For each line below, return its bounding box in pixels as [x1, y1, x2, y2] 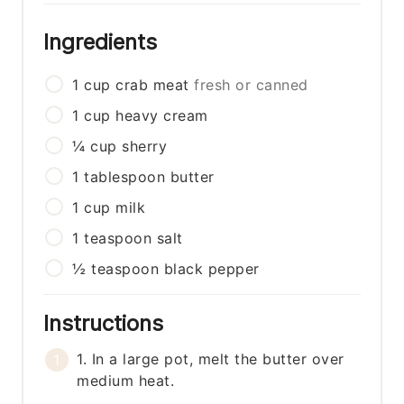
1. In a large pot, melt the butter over [77, 350, 344, 369]
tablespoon [84, 168, 166, 187]
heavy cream [115, 106, 208, 125]
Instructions [43, 310, 170, 337]
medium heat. [77, 372, 175, 390]
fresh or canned [194, 76, 308, 95]
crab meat [115, 76, 189, 95]
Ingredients [43, 29, 164, 56]
